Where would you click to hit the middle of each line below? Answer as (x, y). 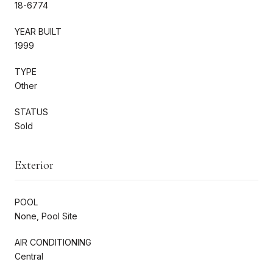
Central (29, 256)
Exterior (34, 165)
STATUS (31, 112)
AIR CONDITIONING (53, 242)
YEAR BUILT (38, 31)
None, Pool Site (46, 216)
